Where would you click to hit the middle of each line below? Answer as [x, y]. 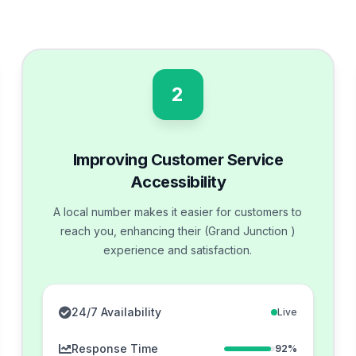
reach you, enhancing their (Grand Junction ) [178, 230]
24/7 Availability [116, 311]
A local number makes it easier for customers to [178, 211]
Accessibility [178, 182]
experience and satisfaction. [178, 250]
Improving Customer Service [178, 159]
